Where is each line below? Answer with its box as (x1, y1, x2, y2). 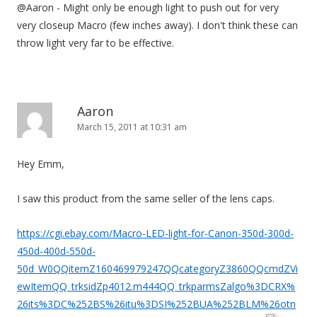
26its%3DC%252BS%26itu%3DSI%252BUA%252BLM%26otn (17, 297, 296, 311)
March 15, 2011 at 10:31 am (77, 121, 187, 133)
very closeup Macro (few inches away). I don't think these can (17, 18, 298, 32)
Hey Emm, (17, 157, 64, 171)
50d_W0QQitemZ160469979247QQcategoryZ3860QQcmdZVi (17, 262, 298, 275)
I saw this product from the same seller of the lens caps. (17, 192, 275, 205)
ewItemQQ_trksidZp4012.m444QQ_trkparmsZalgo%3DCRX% (17, 279, 295, 293)
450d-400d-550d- (17, 244, 96, 258)
